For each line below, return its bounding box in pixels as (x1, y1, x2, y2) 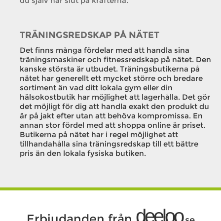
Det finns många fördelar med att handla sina (20, 45, 189, 55)
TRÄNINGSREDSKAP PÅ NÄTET (20, 30, 159, 40)
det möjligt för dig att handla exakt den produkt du (20, 102, 209, 111)
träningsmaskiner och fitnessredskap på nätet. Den (20, 55, 211, 64)
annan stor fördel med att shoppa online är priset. (20, 120, 205, 130)
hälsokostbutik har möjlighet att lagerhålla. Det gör (20, 92, 210, 102)
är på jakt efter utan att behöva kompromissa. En (20, 111, 203, 120)
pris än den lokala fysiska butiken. (20, 148, 146, 158)
